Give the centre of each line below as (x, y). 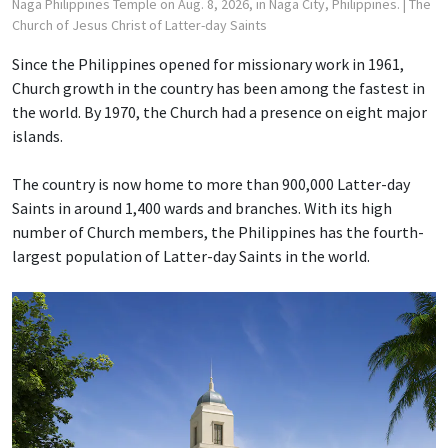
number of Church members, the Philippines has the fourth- (218, 231)
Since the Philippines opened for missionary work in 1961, (208, 63)
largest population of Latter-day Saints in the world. (191, 255)
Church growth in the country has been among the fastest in (218, 87)
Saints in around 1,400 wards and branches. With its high (202, 207)
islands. (37, 135)
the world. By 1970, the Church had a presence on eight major (219, 111)
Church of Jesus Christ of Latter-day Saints (139, 24)
